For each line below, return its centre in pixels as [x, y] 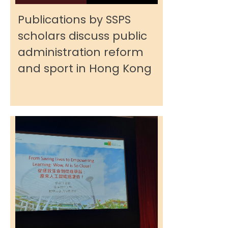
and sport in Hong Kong [85, 68]
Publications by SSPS [74, 20]
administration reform [81, 52]
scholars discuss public [82, 36]
